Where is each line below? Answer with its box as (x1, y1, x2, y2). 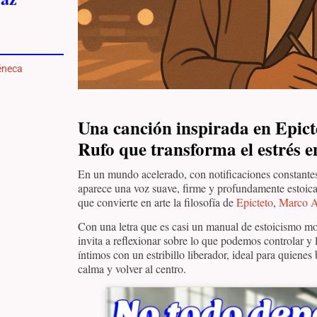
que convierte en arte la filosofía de (78, 195, 236, 209)
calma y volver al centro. (78, 261, 186, 277)
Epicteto (236, 195, 273, 209)
